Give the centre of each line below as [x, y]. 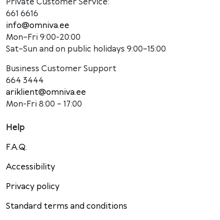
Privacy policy [33, 187]
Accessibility [30, 167]
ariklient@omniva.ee [46, 93]
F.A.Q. [16, 148]
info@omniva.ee [38, 26]
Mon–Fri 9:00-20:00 [43, 38]
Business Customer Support [61, 69]
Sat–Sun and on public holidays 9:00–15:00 [86, 49]
